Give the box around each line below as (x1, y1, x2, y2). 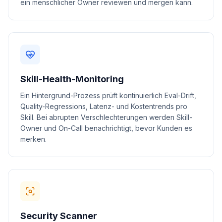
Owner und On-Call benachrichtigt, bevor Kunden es (20, 124, 192, 132)
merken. (20, 135, 47, 143)
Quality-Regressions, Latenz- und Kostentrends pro (20, 102, 187, 111)
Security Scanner (20, 211, 97, 221)
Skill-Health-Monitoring (20, 74, 124, 84)
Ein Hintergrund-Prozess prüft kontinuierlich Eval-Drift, (20, 91, 196, 100)
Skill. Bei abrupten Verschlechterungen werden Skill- (20, 113, 192, 121)
